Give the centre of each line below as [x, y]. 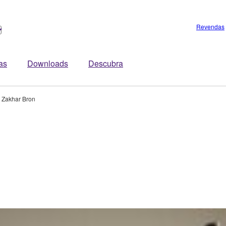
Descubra [106, 63]
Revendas [210, 26]
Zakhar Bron [18, 99]
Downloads [48, 63]
